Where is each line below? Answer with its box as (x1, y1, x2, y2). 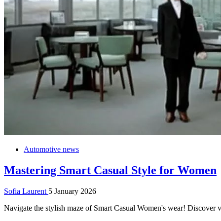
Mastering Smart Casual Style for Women (4, 163, 217, 177)
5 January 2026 (48, 186, 96, 195)
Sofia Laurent (4, 186, 48, 195)
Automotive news (24, 145, 79, 153)
